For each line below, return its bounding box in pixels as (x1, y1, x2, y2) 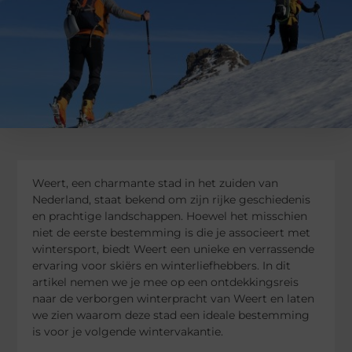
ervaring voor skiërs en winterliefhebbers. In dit (32, 258, 291, 273)
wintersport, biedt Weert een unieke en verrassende (32, 241, 315, 256)
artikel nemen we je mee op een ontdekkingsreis (32, 274, 299, 289)
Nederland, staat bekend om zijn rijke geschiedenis (32, 192, 311, 207)
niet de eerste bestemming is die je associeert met (32, 225, 311, 240)
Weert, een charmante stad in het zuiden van (32, 175, 279, 190)
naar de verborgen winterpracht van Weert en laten (32, 291, 315, 306)
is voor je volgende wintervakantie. (32, 324, 224, 339)
